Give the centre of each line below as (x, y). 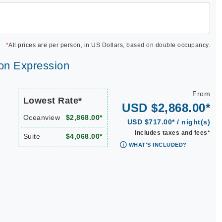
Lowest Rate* (53, 101)
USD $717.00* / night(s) (168, 122)
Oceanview (41, 117)
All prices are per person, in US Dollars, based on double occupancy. (109, 45)
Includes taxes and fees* (172, 133)
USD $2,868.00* (166, 108)
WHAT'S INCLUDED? (158, 145)
